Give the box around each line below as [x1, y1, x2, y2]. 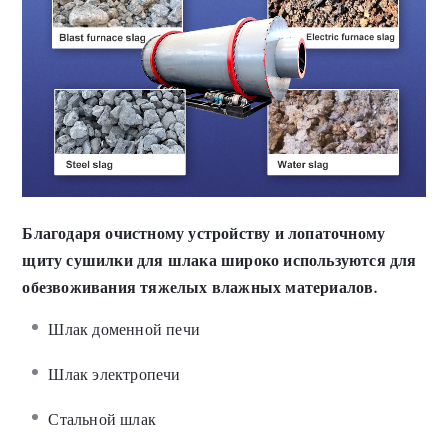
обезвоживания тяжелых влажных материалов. [22, 276, 378, 298]
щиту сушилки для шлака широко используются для [22, 249, 417, 271]
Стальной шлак [48, 409, 157, 431]
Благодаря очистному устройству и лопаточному [22, 222, 386, 244]
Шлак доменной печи [48, 319, 201, 341]
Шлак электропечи [48, 364, 181, 386]
